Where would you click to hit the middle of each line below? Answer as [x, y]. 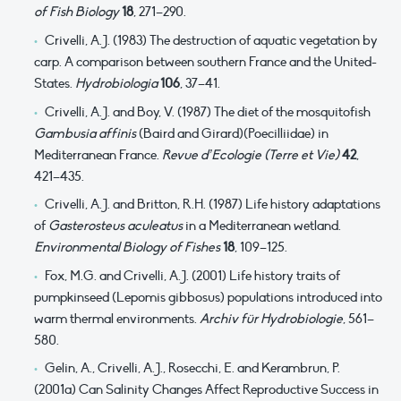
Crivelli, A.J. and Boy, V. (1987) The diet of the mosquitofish [207, 111]
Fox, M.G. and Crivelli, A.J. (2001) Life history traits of [192, 275]
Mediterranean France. [98, 154]
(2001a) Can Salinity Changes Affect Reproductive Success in [206, 390]
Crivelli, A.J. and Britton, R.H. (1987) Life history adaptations [212, 205]
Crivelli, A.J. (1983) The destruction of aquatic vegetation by [211, 41]
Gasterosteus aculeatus [115, 226]
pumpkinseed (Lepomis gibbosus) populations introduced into [208, 297]
